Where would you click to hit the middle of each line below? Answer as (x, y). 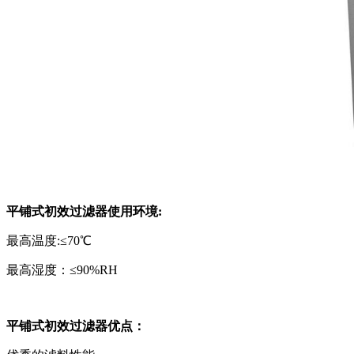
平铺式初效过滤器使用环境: (84, 211)
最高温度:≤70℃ (49, 241)
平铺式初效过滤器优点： (76, 326)
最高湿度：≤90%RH (62, 270)
